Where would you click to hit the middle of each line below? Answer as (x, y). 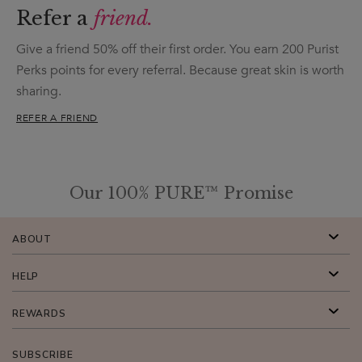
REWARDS (39, 313)
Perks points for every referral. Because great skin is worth (180, 70)
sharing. (39, 91)
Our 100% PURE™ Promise (181, 193)
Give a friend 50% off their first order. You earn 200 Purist (177, 49)
